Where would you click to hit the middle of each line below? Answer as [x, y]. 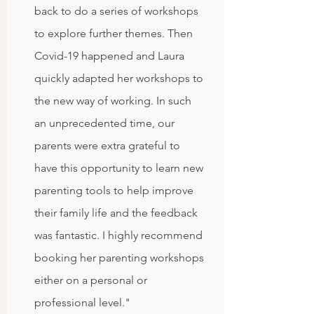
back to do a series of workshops [116, 11]
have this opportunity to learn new [119, 168]
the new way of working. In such [113, 101]
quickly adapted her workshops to [119, 78]
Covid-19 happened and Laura [109, 56]
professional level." [82, 302]
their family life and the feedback [116, 213]
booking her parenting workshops [119, 258]
